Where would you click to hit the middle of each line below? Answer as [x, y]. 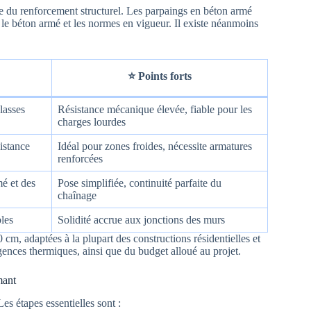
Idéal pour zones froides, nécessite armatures [155, 146]
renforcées [80, 158]
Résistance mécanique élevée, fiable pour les [155, 109]
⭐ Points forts [160, 76]
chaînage [77, 195]
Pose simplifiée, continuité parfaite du [140, 183]
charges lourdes [92, 121]
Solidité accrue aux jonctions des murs [141, 219]
